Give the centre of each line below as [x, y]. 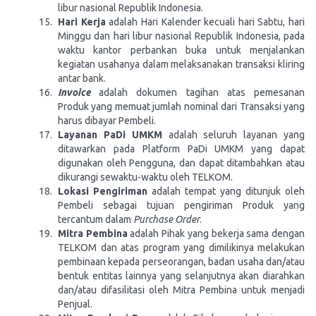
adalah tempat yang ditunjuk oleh [226, 191]
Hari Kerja [82, 22]
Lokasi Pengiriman [103, 191]
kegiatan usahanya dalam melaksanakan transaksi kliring [181, 64]
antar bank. [82, 78]
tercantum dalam [95, 219]
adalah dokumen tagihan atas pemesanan [202, 92]
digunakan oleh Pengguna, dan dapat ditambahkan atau [181, 163]
